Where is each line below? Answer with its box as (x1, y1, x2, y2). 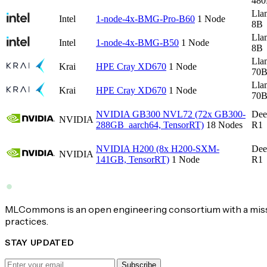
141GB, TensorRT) (96, 154, 169, 164)
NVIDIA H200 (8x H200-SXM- (96, 143, 219, 154)
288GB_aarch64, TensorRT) (96, 119, 204, 130)
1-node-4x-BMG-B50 (96, 37, 179, 48)
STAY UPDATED (5, 237, 74, 248)
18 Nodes (206, 119, 243, 130)
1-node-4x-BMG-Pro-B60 (96, 13, 195, 24)
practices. (5, 215, 48, 227)
